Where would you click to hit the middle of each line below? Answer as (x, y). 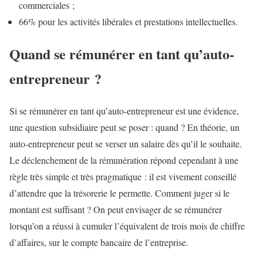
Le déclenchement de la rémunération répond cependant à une (124, 160)
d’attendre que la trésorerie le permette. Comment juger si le (119, 193)
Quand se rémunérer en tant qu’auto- (122, 53)
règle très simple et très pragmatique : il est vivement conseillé (123, 176)
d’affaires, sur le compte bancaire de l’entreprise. (99, 242)
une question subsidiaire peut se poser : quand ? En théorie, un (124, 127)
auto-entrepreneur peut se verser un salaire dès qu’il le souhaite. (126, 143)
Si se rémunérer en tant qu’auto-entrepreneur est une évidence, (124, 110)
